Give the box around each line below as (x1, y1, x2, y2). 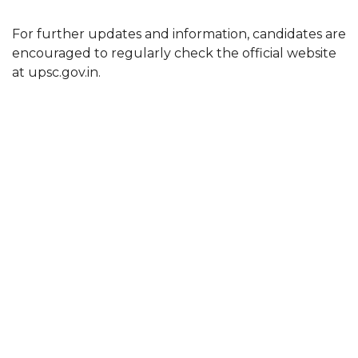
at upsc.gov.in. (12, 65, 101, 80)
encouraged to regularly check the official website (12, 46, 336, 61)
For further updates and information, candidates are (12, 26, 346, 42)
